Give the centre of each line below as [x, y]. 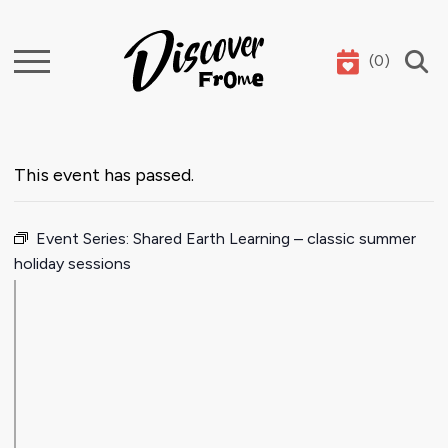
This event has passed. [104, 175]
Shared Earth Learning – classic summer [274, 239]
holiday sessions [72, 264]
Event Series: [84, 239]
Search [46, 62]
